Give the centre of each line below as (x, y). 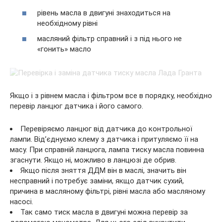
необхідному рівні (67, 23)
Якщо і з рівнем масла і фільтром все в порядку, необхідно (111, 96)
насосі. (22, 202)
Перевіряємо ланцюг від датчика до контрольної (106, 129)
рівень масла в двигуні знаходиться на (104, 13)
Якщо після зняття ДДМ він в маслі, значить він (103, 170)
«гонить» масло (64, 49)
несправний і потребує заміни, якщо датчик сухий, (97, 181)
